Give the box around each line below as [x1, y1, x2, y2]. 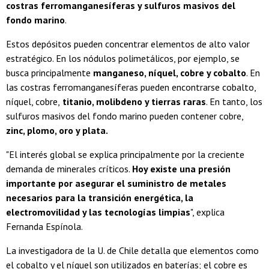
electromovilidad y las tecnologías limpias [6, 206, 190, 219]
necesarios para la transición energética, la [6, 192, 193, 204]
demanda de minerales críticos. [6, 163, 132, 175]
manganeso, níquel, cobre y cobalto [93, 67, 246, 79]
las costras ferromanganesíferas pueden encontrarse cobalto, [6, 81, 256, 94]
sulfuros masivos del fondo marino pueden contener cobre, [6, 110, 243, 122]
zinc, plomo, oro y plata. [6, 124, 108, 137]
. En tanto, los [206, 95, 262, 108]
